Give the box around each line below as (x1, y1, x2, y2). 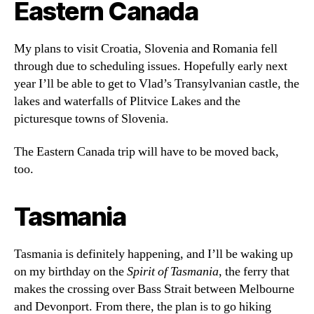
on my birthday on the (14, 264, 127, 280)
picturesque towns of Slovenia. (14, 110, 169, 127)
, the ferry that (219, 264, 289, 280)
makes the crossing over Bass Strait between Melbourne (14, 281, 294, 298)
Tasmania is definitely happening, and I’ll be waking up (14, 246, 293, 263)
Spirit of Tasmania (127, 264, 219, 280)
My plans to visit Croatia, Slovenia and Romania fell (14, 40, 278, 57)
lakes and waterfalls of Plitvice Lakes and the (14, 93, 240, 109)
